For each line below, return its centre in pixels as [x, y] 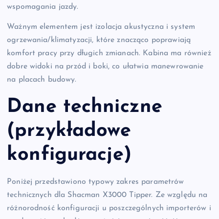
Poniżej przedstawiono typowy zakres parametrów [96, 182]
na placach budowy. [42, 80]
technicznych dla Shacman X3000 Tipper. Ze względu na [107, 195]
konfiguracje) [69, 155]
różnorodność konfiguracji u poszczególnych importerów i [109, 208]
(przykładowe [69, 131]
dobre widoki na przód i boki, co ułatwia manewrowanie [105, 67]
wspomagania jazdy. [43, 7]
